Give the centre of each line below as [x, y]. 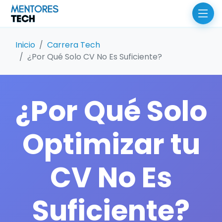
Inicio [25, 45]
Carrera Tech [74, 45]
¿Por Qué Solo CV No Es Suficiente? [95, 57]
